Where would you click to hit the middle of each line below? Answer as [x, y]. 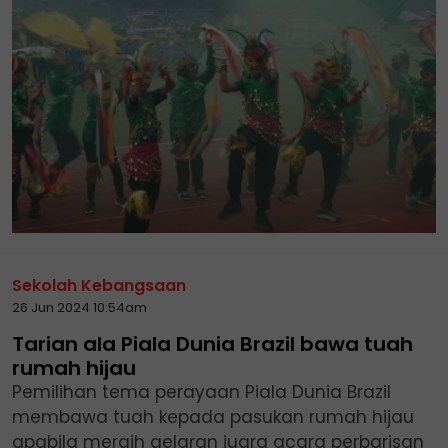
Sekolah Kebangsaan [99, 286]
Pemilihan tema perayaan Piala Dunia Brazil [201, 392]
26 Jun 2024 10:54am [79, 308]
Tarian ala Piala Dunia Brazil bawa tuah [212, 344]
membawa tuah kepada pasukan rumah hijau [213, 417]
